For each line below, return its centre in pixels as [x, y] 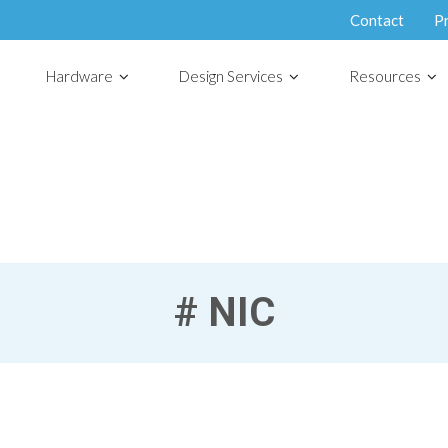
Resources [385, 76]
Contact [377, 20]
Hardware [79, 76]
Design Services [231, 76]
